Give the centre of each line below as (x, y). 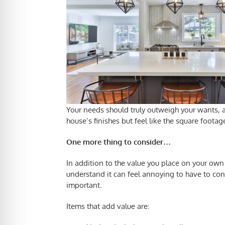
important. (84, 185)
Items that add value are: (108, 206)
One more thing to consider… (119, 142)
